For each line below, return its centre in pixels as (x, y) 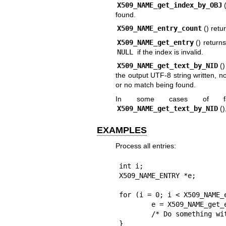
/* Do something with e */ (135, 214)
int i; (131, 166)
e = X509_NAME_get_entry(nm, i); (135, 205)
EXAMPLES (122, 130)
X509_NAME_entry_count (160, 29)
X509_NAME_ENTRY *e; (157, 176)
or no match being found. (155, 85)
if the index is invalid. (169, 52)
